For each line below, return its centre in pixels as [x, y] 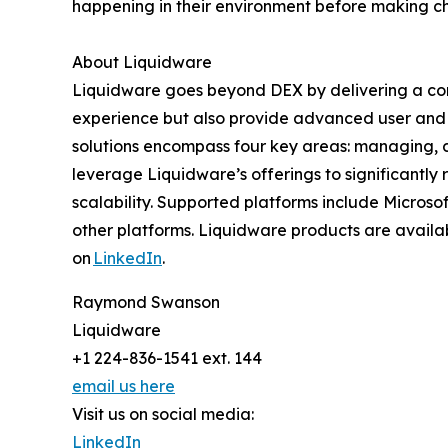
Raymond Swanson [146, 302]
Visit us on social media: [163, 414]
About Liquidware [142, 62]
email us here [123, 386]
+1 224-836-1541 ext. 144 [167, 358]
